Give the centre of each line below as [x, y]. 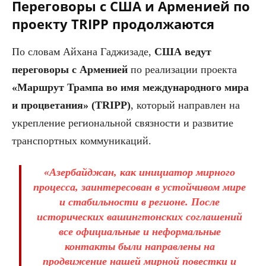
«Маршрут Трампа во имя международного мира [130, 87]
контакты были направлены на [140, 246]
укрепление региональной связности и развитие [123, 123]
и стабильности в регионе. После [140, 202]
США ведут [183, 51]
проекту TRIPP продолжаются [113, 23]
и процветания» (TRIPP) [71, 105]
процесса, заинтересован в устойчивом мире [140, 187]
